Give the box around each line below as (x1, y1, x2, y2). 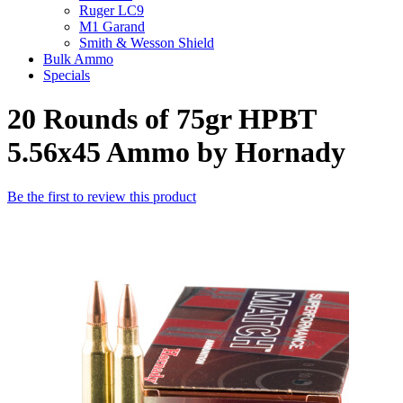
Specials (43, 67, 90, 83)
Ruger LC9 (79, 3, 144, 18)
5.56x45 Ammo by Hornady (7, 136, 345, 169)
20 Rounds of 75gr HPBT (7, 103, 316, 136)
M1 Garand (79, 19, 145, 34)
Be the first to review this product (7, 188, 196, 204)
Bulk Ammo (43, 51, 113, 67)
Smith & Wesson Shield (79, 35, 214, 50)
